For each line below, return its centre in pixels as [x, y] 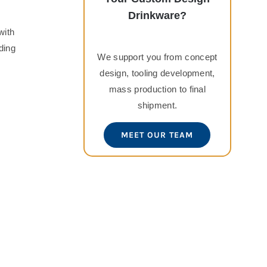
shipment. [157, 105]
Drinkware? [157, 16]
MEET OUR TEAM [157, 135]
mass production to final [157, 89]
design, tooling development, [157, 73]
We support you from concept [157, 57]
